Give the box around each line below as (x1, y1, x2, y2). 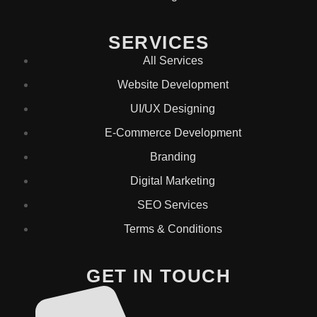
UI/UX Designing (130, 103, 215, 115)
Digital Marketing (130, 175, 215, 188)
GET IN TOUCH (86, 265, 231, 287)
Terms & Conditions (123, 223, 222, 236)
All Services (142, 54, 203, 67)
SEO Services (137, 199, 208, 212)
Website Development (117, 79, 229, 91)
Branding (149, 151, 196, 163)
